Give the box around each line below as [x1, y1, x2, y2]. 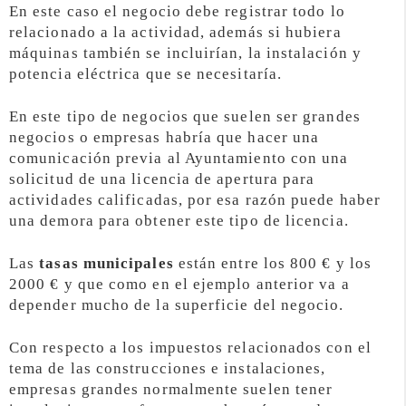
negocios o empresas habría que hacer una [9, 128, 320, 146]
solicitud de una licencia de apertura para [9, 169, 315, 188]
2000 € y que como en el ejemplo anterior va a [9, 275, 350, 293]
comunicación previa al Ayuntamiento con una [9, 149, 349, 167]
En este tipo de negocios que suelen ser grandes [9, 107, 361, 125]
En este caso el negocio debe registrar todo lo [9, 3, 345, 21]
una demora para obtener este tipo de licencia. [9, 211, 349, 229]
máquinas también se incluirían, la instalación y [9, 44, 362, 63]
